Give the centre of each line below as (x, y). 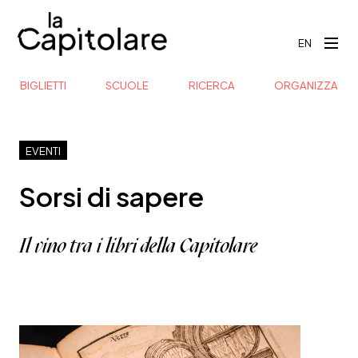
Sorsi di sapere (111, 195)
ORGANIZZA (306, 84)
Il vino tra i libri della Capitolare (138, 245)
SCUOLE (127, 84)
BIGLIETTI (43, 84)
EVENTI (43, 150)
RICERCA (211, 84)
